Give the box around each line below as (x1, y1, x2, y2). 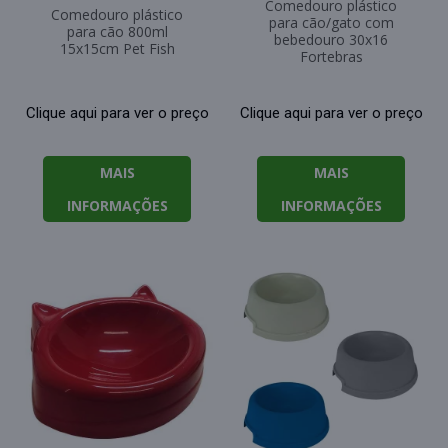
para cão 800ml (66, 22, 168, 42)
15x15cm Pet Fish (59, 39, 175, 59)
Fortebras (299, 47, 363, 67)
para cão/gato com (268, 13, 394, 33)
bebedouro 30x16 (274, 30, 388, 50)
